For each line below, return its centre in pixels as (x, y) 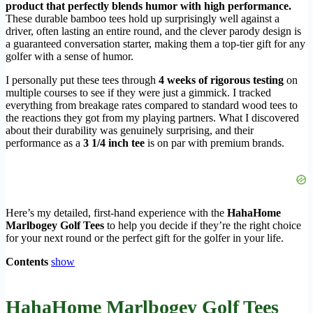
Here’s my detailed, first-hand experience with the (116, 213)
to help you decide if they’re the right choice (203, 226)
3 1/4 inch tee (114, 143)
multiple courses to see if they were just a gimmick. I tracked (138, 93)
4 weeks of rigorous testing (221, 80)
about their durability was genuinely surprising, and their (130, 131)
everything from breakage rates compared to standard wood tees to (152, 105)
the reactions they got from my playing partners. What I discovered (152, 118)
